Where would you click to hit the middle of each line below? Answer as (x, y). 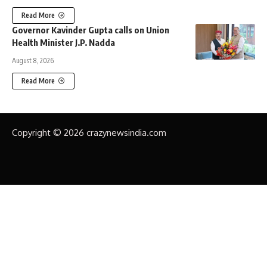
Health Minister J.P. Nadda (63, 43)
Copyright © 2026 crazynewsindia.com (89, 133)
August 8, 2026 (33, 61)
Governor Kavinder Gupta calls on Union (91, 30)
